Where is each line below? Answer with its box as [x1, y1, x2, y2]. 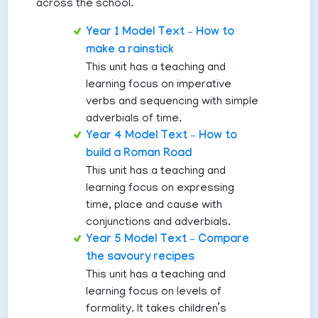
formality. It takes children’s [86, 303, 226, 317]
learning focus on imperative [86, 79, 231, 92]
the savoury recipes [86, 251, 194, 265]
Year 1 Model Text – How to [86, 26, 234, 40]
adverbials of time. [86, 113, 182, 126]
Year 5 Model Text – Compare [86, 234, 249, 248]
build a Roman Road [86, 148, 192, 162]
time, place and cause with [86, 199, 222, 213]
